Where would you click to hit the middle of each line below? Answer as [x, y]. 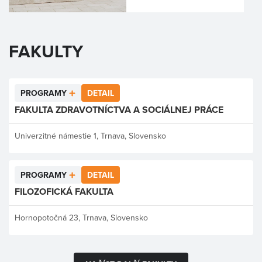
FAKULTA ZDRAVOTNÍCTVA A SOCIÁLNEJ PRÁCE [119, 109]
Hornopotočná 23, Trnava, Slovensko [81, 217]
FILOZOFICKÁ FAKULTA [64, 191]
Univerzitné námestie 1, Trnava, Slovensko [90, 135]
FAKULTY [46, 51]
